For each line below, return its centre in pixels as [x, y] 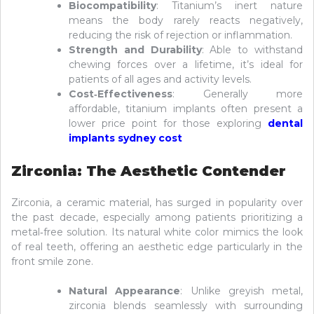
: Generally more [238, 94]
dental [285, 124]
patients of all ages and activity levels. [160, 80]
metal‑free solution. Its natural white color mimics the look [157, 232]
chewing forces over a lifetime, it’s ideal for [186, 65]
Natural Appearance [125, 291]
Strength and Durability [135, 50]
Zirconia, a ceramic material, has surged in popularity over [157, 203]
